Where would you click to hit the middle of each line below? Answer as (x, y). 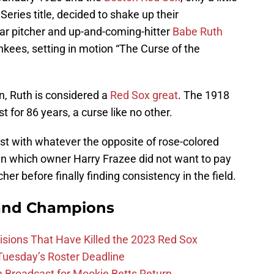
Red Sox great (144, 95)
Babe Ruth (198, 32)
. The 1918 (204, 95)
